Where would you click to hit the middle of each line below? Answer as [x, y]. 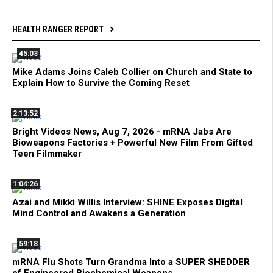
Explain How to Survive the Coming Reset [101, 83]
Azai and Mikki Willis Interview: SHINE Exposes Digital [127, 202]
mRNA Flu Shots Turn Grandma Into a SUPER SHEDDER [131, 262]
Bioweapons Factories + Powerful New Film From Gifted [133, 142]
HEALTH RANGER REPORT [58, 29]
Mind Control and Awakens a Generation [99, 213]
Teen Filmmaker [47, 153]
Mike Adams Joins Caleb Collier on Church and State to [132, 72]
